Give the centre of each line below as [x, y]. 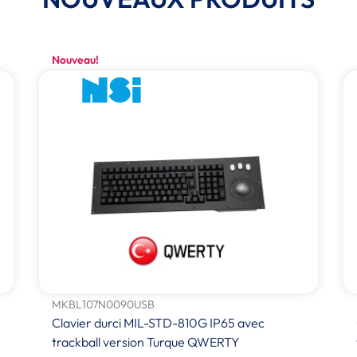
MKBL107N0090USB [103, 304]
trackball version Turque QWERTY [145, 341]
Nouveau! [75, 59]
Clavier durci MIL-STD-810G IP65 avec [158, 322]
